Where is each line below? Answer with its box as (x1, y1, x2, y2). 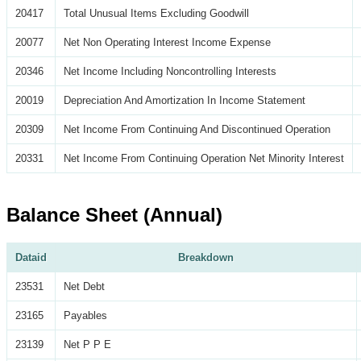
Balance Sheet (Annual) (6, 203, 222, 226)
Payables (64, 309, 107, 322)
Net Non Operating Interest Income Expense (64, 35, 271, 48)
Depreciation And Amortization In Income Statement (64, 93, 305, 106)
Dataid (15, 251, 47, 263)
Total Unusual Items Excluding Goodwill (64, 6, 249, 19)
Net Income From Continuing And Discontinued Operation (64, 122, 330, 135)
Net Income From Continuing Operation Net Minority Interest (64, 151, 344, 164)
